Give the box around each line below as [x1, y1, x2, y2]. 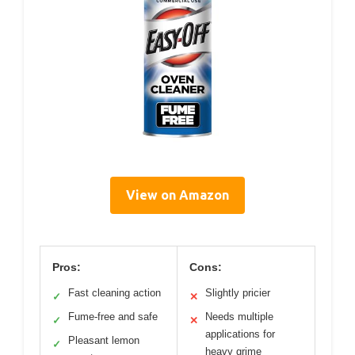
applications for [205, 327, 275, 340]
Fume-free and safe [68, 310, 158, 323]
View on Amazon [126, 187, 229, 202]
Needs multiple [205, 310, 273, 323]
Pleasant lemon [68, 334, 139, 346]
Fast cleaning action [68, 286, 161, 299]
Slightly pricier [205, 286, 270, 299]
